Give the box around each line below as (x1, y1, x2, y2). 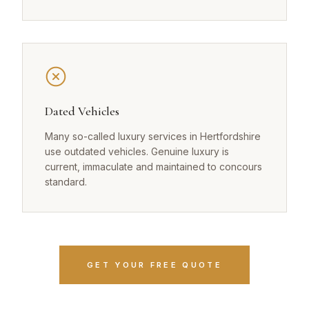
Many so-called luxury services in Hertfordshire (45, 130, 261, 143)
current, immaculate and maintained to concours (45, 161, 262, 173)
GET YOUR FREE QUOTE (87, 260, 222, 270)
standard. (45, 176, 87, 188)
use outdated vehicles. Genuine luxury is (45, 146, 229, 158)
